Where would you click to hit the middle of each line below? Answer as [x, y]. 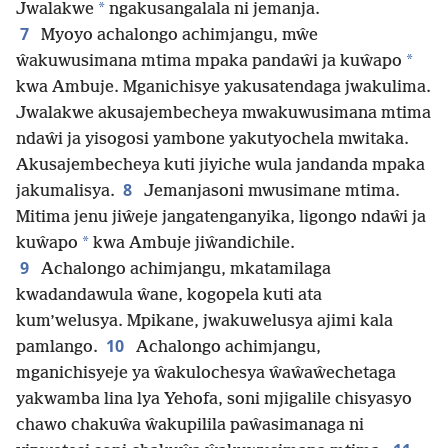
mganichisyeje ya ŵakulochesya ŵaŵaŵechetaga [206, 374]
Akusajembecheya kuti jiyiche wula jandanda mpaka [220, 166]
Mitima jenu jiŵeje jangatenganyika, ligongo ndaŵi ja [221, 218]
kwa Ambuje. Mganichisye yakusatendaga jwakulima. [223, 88]
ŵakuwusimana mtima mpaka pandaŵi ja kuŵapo [209, 62]
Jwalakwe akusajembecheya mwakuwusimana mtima [223, 114]
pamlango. [57, 348]
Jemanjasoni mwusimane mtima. [270, 192]
